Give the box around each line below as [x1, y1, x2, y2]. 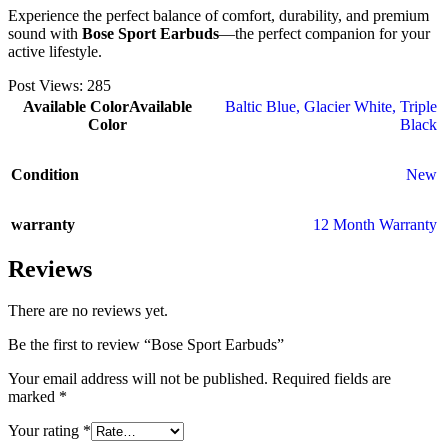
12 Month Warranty [313, 215, 437, 233]
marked [8, 388, 59, 406]
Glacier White [304, 97, 392, 115]
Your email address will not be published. [8, 370, 268, 388]
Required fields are [272, 370, 391, 388]
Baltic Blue [225, 97, 296, 115]
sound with [8, 24, 82, 42]
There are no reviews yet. [8, 302, 168, 320]
